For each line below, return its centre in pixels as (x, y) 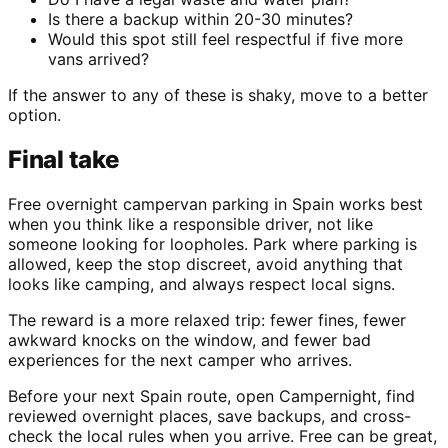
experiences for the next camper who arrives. (180, 359)
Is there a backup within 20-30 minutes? (200, 19)
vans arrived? (98, 59)
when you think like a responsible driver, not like (190, 223)
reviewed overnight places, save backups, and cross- (209, 415)
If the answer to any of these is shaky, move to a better (218, 95)
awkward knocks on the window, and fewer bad (189, 339)
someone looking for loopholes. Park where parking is (212, 243)
